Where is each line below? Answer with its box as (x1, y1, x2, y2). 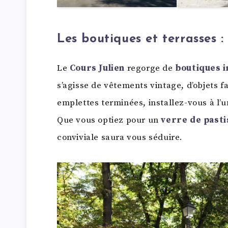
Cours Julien (69, 63, 125, 74)
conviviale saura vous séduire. (57, 132, 183, 144)
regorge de (125, 63, 176, 74)
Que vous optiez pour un (57, 115, 161, 126)
